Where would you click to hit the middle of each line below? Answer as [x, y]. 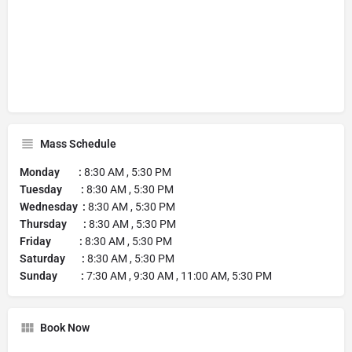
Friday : [51, 241]
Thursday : [53, 224]
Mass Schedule [78, 143]
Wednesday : [53, 206]
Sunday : [52, 275]
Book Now [65, 327]
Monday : [51, 172]
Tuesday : [52, 189]
